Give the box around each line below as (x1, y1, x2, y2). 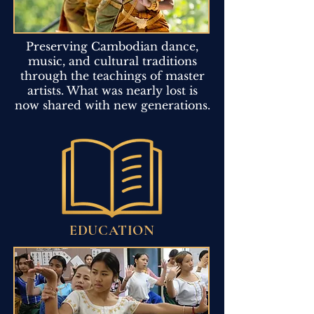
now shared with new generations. (14, 97, 210, 112)
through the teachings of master (20, 68, 205, 83)
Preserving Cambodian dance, (26, 39, 198, 53)
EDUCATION (69, 221, 155, 239)
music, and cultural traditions (27, 53, 197, 68)
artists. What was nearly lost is (27, 83, 198, 97)
